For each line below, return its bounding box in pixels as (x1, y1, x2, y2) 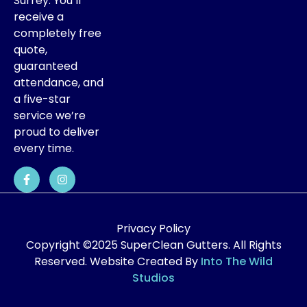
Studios (132, 270, 175, 286)
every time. (14, 140, 74, 156)
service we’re (14, 107, 86, 123)
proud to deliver (14, 123, 99, 140)
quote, (14, 41, 47, 58)
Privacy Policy (116, 221, 191, 237)
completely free (14, 25, 101, 41)
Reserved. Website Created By (34, 254, 201, 270)
